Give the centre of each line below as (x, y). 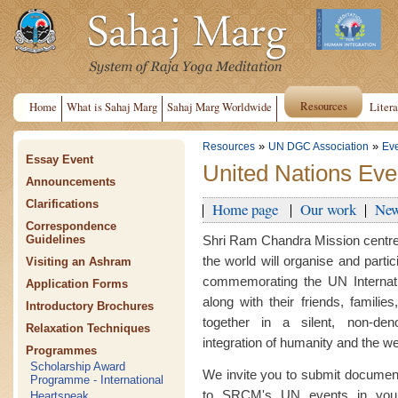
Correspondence (72, 226)
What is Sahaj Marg (112, 107)
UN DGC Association (318, 147)
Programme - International (97, 380)
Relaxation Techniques (88, 328)
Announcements (71, 182)
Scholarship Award (78, 366)
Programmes (62, 350)
